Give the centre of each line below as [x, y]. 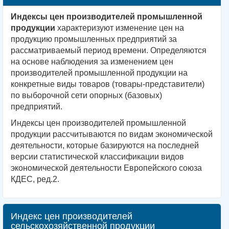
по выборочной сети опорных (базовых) [86, 95]
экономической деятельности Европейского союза [106, 168]
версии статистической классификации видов [97, 156]
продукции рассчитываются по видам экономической [112, 134]
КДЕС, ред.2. [35, 179]
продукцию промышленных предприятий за [94, 39]
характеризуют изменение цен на [120, 28]
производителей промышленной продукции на [99, 73]
